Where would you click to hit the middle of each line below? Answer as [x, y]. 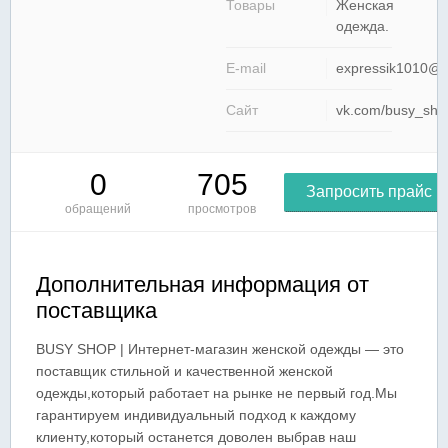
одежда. [362, 26]
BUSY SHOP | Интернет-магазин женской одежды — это [220, 349]
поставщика [96, 310]
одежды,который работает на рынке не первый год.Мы [216, 393]
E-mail [246, 68]
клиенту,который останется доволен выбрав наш [196, 437]
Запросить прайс [369, 191]
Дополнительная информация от [202, 284]
